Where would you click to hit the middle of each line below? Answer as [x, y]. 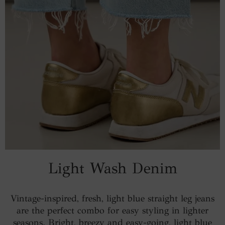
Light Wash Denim [113, 168]
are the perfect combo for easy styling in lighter [113, 211]
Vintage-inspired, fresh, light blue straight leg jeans [113, 199]
